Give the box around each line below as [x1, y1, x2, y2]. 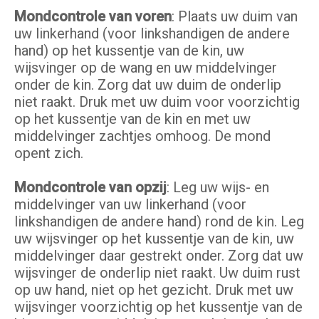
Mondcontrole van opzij [14, 179, 167, 197]
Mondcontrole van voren [14, 8, 172, 26]
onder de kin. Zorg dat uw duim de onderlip [14, 76, 281, 94]
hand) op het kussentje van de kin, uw [14, 42, 244, 60]
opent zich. [14, 145, 83, 162]
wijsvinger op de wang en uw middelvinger [14, 59, 277, 77]
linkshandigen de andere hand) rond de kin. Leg [14, 213, 304, 231]
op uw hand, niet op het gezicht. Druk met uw [14, 281, 293, 299]
